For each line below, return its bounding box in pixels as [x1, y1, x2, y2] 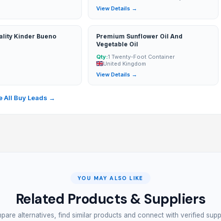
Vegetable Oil [96, 40, 139, 48]
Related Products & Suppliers [15, 190, 206, 208]
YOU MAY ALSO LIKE [77, 175, 144, 182]
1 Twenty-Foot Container [108, 53, 175, 60]
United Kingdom [103, 60, 147, 67]
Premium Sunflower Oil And [96, 33, 183, 40]
